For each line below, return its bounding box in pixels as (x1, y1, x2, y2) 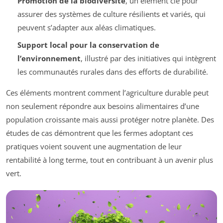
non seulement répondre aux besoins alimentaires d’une (6, 101, 199, 111)
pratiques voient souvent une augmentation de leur (6, 141, 182, 151)
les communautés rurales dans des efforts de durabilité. (17, 66, 208, 77)
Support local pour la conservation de (17, 39, 159, 50)
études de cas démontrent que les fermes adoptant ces (6, 127, 193, 138)
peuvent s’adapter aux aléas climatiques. (17, 22, 156, 33)
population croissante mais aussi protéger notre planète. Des (6, 114, 214, 124)
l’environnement (17, 53, 81, 63)
